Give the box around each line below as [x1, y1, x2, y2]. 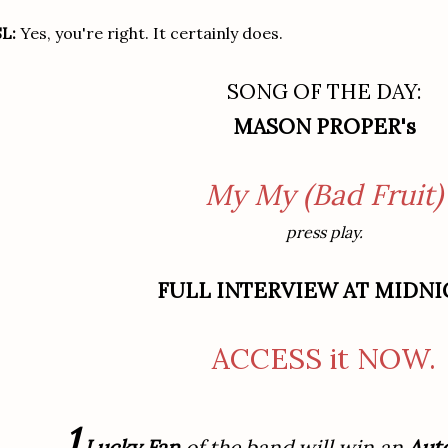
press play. [285, 222, 363, 243]
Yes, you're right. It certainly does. [16, 23, 283, 44]
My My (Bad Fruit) [205, 176, 443, 214]
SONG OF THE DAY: [226, 78, 422, 106]
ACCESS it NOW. [212, 340, 436, 378]
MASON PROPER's [232, 113, 416, 141]
